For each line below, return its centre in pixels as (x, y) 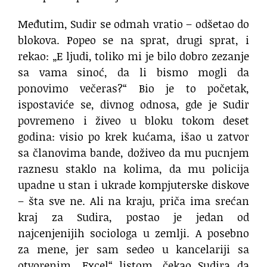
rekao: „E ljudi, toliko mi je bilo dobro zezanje (133, 56)
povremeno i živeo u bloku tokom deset (133, 121)
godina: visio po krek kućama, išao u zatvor (133, 137)
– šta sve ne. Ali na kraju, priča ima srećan (133, 201)
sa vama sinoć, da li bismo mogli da (133, 72)
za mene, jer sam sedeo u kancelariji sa (133, 249)
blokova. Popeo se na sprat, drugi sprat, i (133, 40)
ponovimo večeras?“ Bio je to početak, (133, 89)
